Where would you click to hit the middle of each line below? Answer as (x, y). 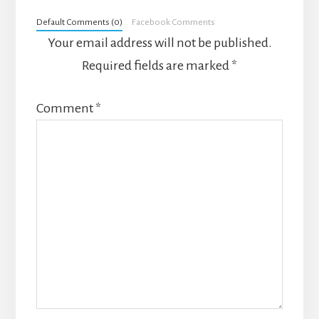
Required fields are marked (157, 65)
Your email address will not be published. (159, 42)
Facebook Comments (174, 22)
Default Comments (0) (79, 22)
